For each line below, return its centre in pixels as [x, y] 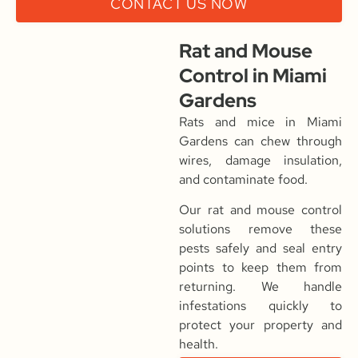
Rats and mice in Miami [261, 121]
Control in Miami [253, 75]
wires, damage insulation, [261, 160]
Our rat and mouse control [261, 210]
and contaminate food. [243, 179]
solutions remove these [261, 229]
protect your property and [261, 325]
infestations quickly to [261, 306]
